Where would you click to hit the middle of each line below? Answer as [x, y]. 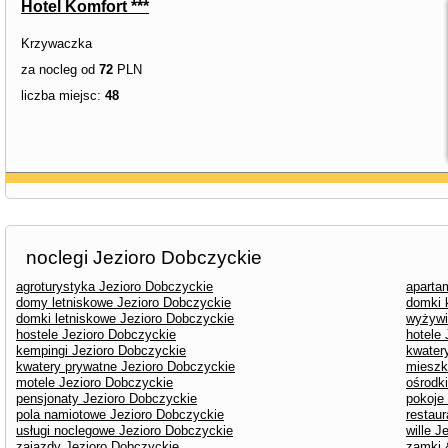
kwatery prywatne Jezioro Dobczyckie [125, 366]
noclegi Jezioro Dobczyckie [144, 257]
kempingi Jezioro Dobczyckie [101, 350]
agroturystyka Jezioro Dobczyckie [114, 286]
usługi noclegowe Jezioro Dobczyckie [124, 430]
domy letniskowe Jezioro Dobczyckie [123, 302]
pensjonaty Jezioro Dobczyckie [106, 398]
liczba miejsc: [63, 95]
